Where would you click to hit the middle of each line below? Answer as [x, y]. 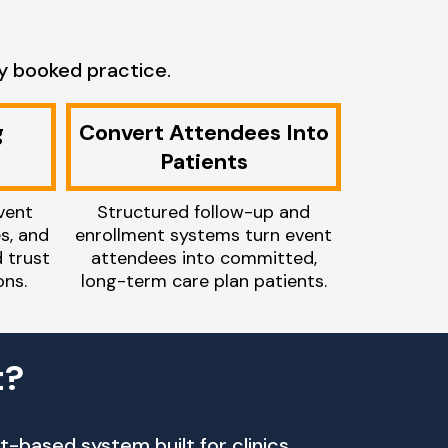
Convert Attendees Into [203, 132]
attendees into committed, [203, 258]
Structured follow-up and [203, 212]
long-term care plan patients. [203, 281]
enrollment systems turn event [203, 235]
